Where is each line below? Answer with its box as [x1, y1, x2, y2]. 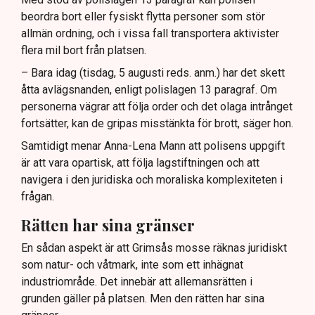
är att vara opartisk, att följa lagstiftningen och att [21, 155, 259, 169]
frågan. [21, 189, 54, 203]
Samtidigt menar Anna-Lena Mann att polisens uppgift [21, 139, 285, 153]
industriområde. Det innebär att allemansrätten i [21, 275, 252, 289]
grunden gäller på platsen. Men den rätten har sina [21, 292, 264, 306]
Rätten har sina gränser [21, 214, 195, 236]
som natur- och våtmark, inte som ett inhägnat [21, 258, 243, 272]
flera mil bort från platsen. [21, 43, 146, 57]
